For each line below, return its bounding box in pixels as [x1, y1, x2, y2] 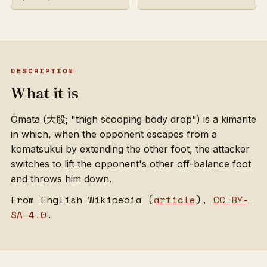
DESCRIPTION [11, 66, 74, 76]
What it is [11, 82, 79, 103]
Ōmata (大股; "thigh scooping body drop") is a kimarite [11, 113, 256, 125]
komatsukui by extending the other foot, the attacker [11, 143, 250, 155]
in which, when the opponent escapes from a [11, 128, 217, 140]
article [154, 193, 195, 207]
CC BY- [213, 193, 249, 207]
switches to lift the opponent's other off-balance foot [11, 158, 251, 170]
